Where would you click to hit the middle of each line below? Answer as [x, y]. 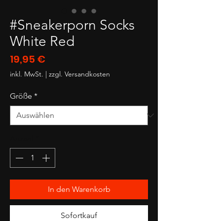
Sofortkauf [79, 215]
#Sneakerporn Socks [72, 25]
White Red [42, 41]
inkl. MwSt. [27, 74]
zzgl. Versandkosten [79, 74]
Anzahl [22, 138]
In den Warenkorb [79, 189]
